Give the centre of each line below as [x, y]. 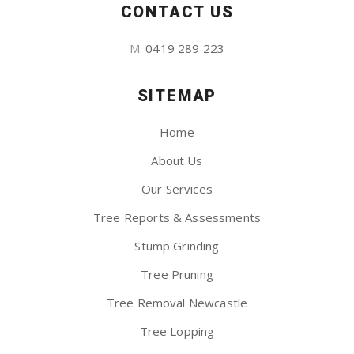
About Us [177, 161]
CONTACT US [177, 12]
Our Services [177, 189]
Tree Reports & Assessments [177, 218]
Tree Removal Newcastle [177, 303]
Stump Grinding [177, 246]
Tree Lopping [177, 331]
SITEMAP [177, 96]
